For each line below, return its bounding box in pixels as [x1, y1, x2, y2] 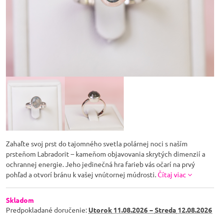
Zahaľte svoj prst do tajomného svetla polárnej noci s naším [6, 139, 188, 148]
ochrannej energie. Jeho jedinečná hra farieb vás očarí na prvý [6, 160, 195, 168]
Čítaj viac [158, 170, 186, 179]
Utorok [88, 205, 112, 214]
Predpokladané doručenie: [6, 205, 88, 214]
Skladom [6, 195, 34, 204]
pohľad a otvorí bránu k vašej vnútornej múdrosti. [6, 170, 158, 179]
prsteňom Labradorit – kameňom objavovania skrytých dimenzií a [6, 149, 205, 158]
